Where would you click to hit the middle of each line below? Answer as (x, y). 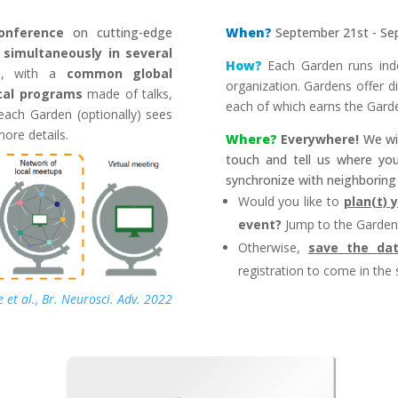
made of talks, (127, 94)
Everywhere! (320, 139)
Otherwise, (269, 248)
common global (119, 74)
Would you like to (291, 202)
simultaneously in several (88, 53)
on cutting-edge (123, 33)
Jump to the (317, 225)
